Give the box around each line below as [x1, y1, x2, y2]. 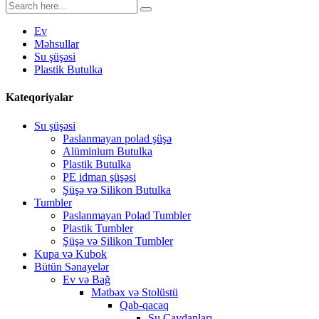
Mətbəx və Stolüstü [91, 286, 178, 298]
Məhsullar [34, 38, 79, 50]
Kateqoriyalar [6, 91, 73, 104]
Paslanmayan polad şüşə [63, 132, 172, 145]
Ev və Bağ [63, 273, 110, 286]
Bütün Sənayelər [34, 260, 109, 273]
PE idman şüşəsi [63, 170, 136, 183]
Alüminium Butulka [63, 145, 152, 157]
